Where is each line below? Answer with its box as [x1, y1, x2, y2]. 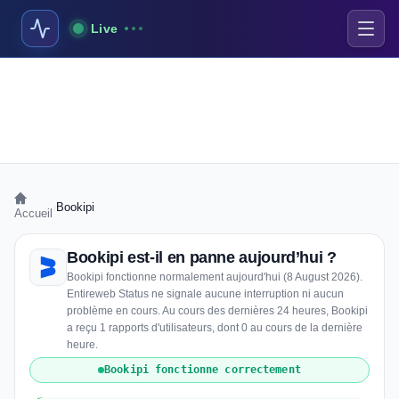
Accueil [14, 207, 53, 220]
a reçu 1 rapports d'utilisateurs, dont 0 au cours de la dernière [67, 322, 362, 334]
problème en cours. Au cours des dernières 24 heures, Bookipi [67, 305, 368, 317]
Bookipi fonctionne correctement [104, 363, 301, 376]
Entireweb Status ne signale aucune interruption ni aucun [67, 288, 344, 300]
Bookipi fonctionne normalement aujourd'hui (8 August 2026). [67, 271, 362, 283]
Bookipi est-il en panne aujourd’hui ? [67, 248, 337, 266]
